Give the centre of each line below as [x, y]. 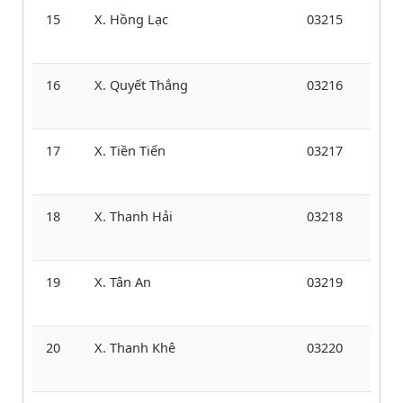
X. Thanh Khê [135, 347]
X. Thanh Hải [134, 215]
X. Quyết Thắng [141, 84]
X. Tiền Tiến [130, 150]
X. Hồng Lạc [131, 18]
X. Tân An [123, 281]
